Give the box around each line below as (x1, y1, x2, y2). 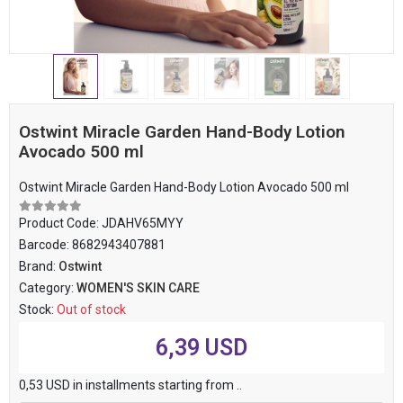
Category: (19, 281, 76, 295)
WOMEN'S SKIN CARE (76, 281, 200, 295)
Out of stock (57, 302, 126, 317)
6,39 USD (156, 335, 247, 361)
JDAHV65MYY (102, 216, 184, 230)
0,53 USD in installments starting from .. (19, 378, 242, 392)
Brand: (19, 259, 58, 273)
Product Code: (19, 216, 102, 230)
